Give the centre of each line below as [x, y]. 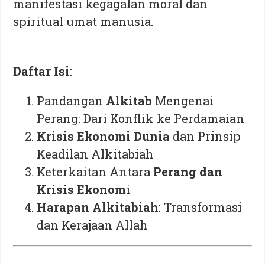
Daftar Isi [42, 71]
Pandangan [72, 100]
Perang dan [188, 171]
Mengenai [185, 100]
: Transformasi [201, 207]
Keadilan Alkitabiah [96, 153]
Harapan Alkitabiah [98, 207]
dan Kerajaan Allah [93, 224]
